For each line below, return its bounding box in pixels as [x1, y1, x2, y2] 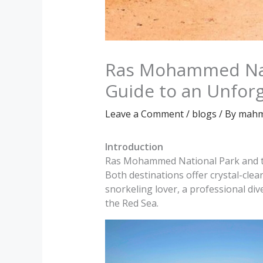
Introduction [104, 140, 163, 154]
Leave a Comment [104, 107, 184, 121]
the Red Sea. [104, 197, 159, 210]
